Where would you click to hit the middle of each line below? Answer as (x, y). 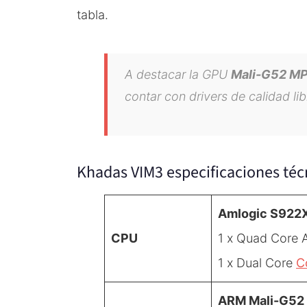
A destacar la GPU (178, 74)
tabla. (93, 14)
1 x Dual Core (257, 262)
